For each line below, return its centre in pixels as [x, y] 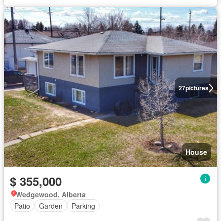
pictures [197, 88]
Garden [51, 205]
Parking [83, 205]
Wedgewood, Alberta [51, 194]
